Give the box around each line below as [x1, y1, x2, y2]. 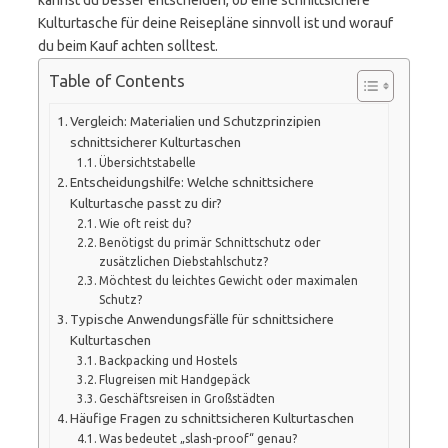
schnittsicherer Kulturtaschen [70, 134, 242, 150]
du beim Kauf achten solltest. [38, 38, 218, 54]
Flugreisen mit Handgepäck [99, 372, 251, 386]
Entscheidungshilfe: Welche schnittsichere [70, 174, 315, 190]
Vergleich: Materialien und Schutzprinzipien [70, 113, 322, 129]
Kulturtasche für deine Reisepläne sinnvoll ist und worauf [38, 15, 393, 31]
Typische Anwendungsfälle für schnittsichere [70, 311, 335, 327]
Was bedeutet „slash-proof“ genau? [99, 431, 298, 445]
